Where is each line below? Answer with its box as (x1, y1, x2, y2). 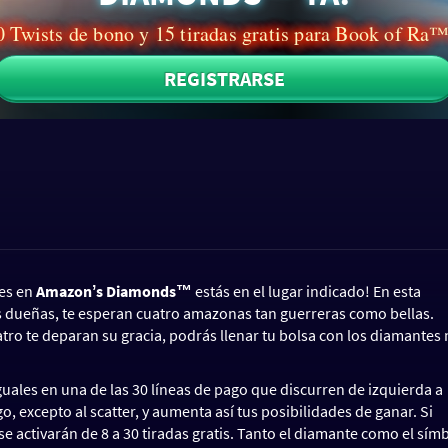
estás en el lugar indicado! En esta (192, 280, 421, 301)
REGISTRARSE (163, 65, 285, 91)
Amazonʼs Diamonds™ (36, 280, 192, 301)
